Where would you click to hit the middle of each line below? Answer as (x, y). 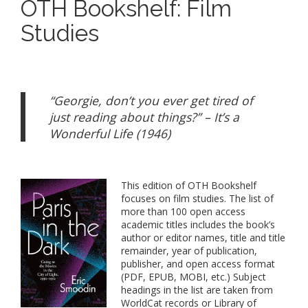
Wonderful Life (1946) (110, 133)
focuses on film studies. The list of (197, 198)
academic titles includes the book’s (198, 224)
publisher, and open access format (198, 263)
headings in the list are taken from (197, 289)
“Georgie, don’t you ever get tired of (151, 100)
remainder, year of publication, (189, 250)
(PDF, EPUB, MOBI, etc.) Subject (194, 276)
